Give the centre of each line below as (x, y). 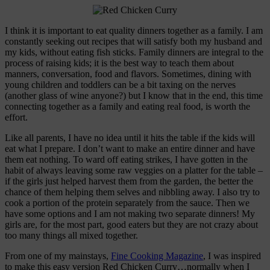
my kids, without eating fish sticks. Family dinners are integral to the (134, 52)
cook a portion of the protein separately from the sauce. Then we (127, 202)
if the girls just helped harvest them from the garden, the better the (129, 181)
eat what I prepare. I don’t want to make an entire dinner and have (130, 148)
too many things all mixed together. (71, 235)
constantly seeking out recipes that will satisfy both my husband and (133, 41)
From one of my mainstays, (58, 256)
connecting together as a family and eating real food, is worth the (127, 106)
